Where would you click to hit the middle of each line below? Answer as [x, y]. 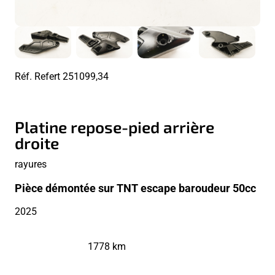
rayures [31, 164]
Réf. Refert [39, 76]
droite [37, 143]
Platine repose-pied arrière [114, 127]
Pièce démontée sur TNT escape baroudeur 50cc [135, 188]
